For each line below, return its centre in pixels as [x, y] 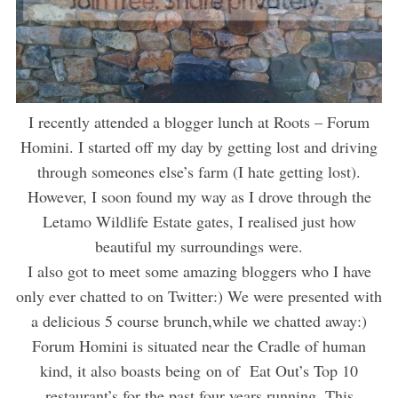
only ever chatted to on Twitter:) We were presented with [199, 296]
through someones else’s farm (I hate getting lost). [199, 172]
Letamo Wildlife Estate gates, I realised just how [199, 222]
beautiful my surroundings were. [199, 247]
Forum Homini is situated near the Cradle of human [199, 346]
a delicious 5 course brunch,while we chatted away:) [199, 321]
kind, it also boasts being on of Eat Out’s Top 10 [199, 371]
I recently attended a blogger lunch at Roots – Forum [199, 122]
